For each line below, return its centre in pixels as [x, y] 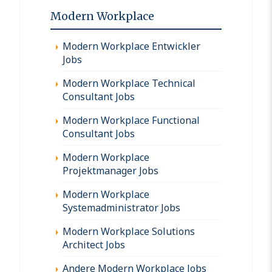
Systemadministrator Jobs [121, 207]
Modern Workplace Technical [129, 83]
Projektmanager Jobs [110, 170]
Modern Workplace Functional [131, 120]
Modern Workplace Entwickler [131, 46]
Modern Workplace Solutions [129, 231]
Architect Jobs [94, 244]
